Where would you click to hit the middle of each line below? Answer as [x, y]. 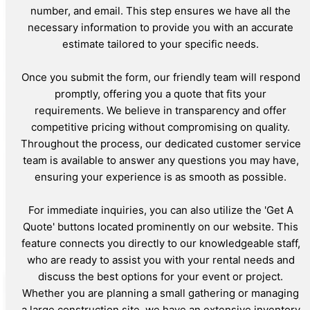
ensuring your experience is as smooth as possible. [161, 177]
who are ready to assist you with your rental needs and [161, 260]
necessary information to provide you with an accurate [161, 28]
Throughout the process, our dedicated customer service [161, 144]
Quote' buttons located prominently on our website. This [161, 227]
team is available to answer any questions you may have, [161, 161]
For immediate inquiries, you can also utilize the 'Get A [161, 210]
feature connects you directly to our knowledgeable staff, [161, 244]
